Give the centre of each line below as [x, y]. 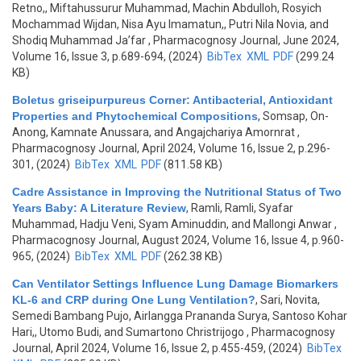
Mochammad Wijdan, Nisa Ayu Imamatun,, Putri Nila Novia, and [170, 24]
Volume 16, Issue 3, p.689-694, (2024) [108, 56]
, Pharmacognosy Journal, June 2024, [243, 40]
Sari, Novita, [290, 300]
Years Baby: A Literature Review [99, 208]
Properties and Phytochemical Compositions [135, 116]
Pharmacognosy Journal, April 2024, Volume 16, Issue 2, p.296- [171, 148]
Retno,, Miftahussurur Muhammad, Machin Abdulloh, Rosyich [167, 8]
